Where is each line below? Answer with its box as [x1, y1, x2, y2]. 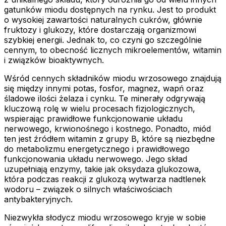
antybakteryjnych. [4, 194, 73, 205]
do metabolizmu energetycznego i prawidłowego [4, 144, 190, 154]
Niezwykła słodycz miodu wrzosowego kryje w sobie [4, 212, 206, 223]
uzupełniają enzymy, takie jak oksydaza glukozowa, [4, 164, 201, 175]
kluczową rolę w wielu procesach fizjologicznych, [4, 103, 195, 114]
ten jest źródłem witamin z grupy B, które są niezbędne [4, 134, 215, 144]
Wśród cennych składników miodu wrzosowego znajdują [4, 73, 221, 84]
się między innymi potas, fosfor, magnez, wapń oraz [4, 83, 204, 94]
